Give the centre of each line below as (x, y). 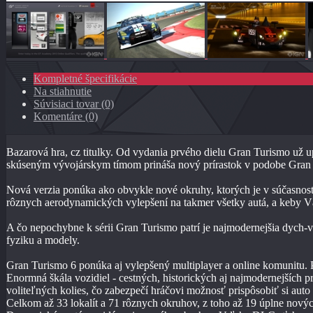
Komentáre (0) (66, 117)
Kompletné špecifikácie (85, 79)
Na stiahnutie (63, 92)
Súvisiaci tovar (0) (74, 104)
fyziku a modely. (43, 240)
